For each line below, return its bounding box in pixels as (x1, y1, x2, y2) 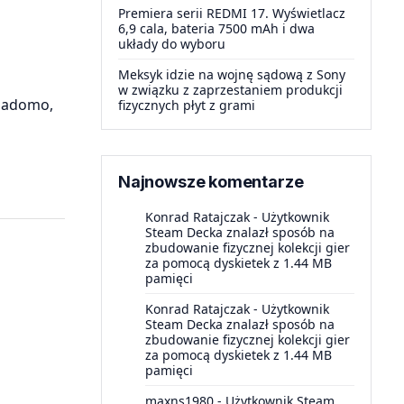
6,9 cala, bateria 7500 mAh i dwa (118, 20, 315, 37)
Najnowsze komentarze (118, 172, 304, 191)
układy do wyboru (118, 35, 225, 52)
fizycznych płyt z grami (118, 96, 255, 114)
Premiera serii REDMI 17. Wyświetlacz (118, 5, 345, 22)
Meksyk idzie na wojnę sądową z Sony (118, 66, 345, 83)
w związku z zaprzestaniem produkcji (118, 81, 343, 98)
